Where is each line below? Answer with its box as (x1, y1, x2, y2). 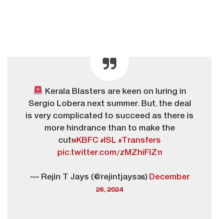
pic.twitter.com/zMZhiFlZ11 (57, 148, 162, 157)
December (149, 173, 190, 182)
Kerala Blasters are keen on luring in (43, 87, 186, 96)
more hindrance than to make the (44, 124, 175, 133)
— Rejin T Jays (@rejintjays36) (29, 173, 149, 182)
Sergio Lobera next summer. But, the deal (28, 99, 191, 109)
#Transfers (118, 136, 161, 145)
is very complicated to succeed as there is (25, 111, 194, 121)
